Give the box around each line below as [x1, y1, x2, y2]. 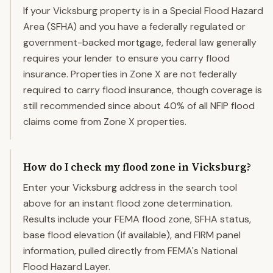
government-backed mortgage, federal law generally [23, 36, 257, 49]
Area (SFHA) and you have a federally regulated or [23, 20, 246, 33]
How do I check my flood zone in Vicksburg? [23, 160, 251, 174]
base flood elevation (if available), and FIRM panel [23, 229, 241, 241]
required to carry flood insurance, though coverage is [23, 83, 262, 96]
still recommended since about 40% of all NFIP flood [23, 99, 255, 112]
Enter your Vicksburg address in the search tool [23, 181, 237, 194]
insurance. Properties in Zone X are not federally [23, 68, 237, 80]
